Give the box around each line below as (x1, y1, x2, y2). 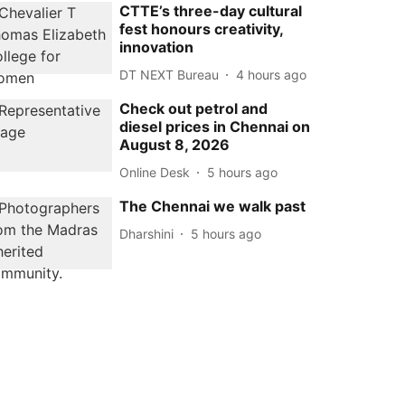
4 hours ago (236, 66, 307, 82)
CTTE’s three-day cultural (119, 2, 303, 20)
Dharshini (119, 225, 174, 241)
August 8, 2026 (119, 136, 231, 154)
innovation (119, 38, 194, 56)
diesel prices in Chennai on (119, 118, 311, 136)
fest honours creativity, (119, 20, 284, 38)
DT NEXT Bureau (119, 66, 220, 82)
